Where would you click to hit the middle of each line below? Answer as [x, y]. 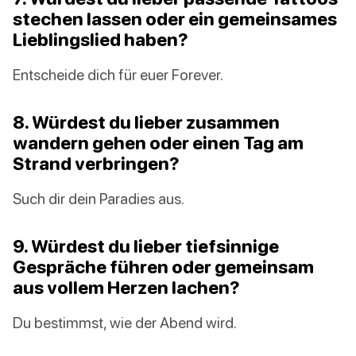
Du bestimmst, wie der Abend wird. [125, 322]
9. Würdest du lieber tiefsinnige [146, 246]
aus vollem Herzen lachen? [126, 287]
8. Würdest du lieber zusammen [146, 122]
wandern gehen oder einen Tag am [158, 142]
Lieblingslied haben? [101, 39]
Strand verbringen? [96, 163]
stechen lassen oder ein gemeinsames [175, 18]
